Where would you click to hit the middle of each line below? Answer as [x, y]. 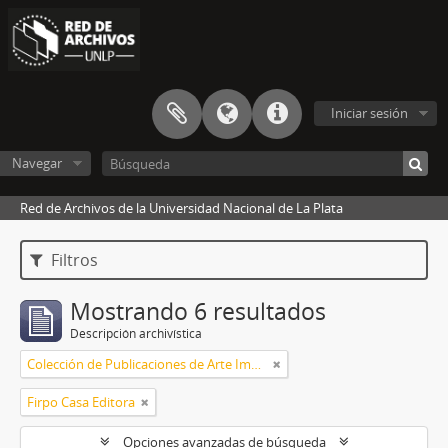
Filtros [73, 260]
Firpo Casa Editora [81, 402]
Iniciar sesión [369, 113]
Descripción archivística [136, 334]
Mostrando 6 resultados [198, 312]
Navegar [36, 163]
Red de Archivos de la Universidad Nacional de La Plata [181, 208]
